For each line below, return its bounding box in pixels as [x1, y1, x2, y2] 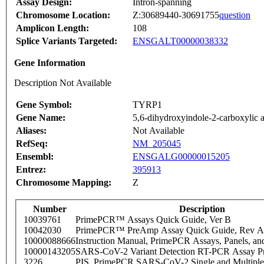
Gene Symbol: [16, 100, 72, 110]
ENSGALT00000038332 [133, 36, 228, 47]
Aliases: [16, 126, 47, 136]
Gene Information [14, 58, 85, 68]
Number [32, 204, 67, 214]
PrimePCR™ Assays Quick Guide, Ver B [75, 214, 231, 225]
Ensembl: [16, 151, 54, 162]
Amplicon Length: [16, 23, 89, 34]
